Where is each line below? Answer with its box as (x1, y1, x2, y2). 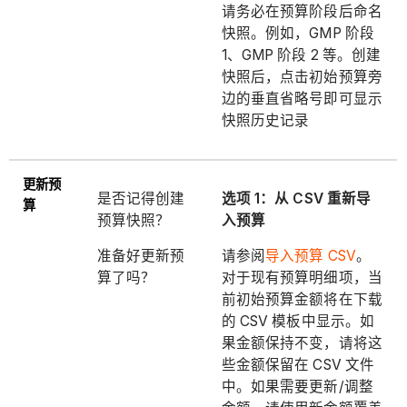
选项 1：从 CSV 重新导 (221, 189, 372, 207)
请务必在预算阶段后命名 (221, 3, 382, 21)
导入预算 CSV (265, 247, 356, 265)
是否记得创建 (96, 189, 185, 207)
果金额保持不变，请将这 (221, 334, 382, 352)
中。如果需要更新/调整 (221, 378, 373, 396)
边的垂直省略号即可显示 (221, 90, 382, 108)
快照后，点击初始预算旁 (221, 68, 382, 86)
